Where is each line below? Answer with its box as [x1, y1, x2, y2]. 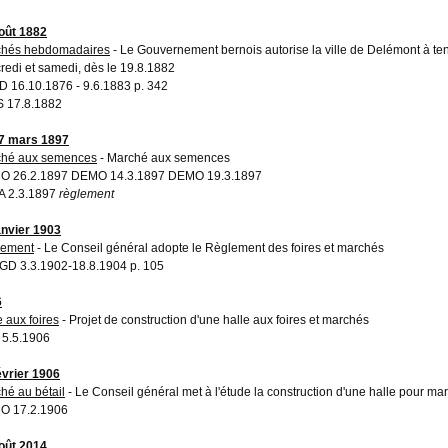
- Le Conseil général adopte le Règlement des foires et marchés [34, 240, 384, 255]
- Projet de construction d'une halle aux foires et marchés [59, 312, 369, 327]
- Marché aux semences [97, 150, 230, 165]
